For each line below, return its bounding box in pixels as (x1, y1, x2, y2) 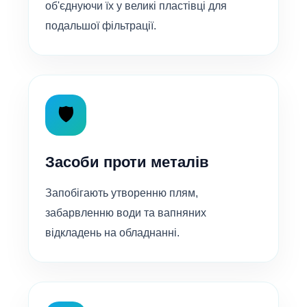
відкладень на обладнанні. (45, 227, 180, 239)
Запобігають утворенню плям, (45, 187, 198, 199)
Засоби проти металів (45, 153, 209, 171)
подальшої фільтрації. (45, 20, 156, 32)
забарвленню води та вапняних (45, 207, 206, 219)
